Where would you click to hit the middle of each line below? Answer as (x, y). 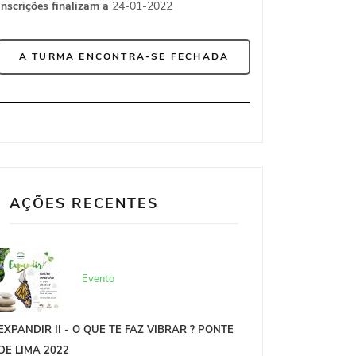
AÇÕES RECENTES (84, 203)
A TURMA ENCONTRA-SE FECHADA (124, 56)
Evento (98, 279)
